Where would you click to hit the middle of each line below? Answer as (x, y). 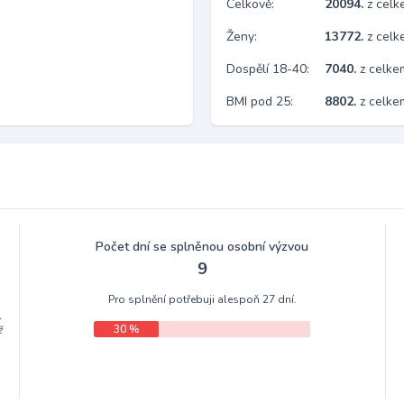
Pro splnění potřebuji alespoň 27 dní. (202, 299)
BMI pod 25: (260, 101)
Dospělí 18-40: (268, 69)
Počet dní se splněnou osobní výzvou (202, 247)
